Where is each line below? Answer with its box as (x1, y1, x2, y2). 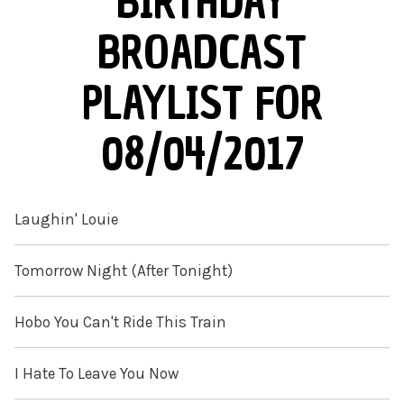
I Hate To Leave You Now (14, 364, 179, 383)
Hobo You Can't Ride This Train (14, 313, 226, 332)
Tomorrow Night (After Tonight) (14, 262, 233, 280)
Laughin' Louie (14, 210, 118, 229)
